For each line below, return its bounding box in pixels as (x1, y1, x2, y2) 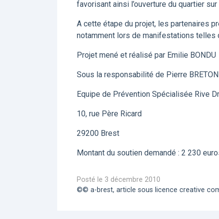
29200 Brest (77, 129, 119, 138)
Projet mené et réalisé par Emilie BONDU (77, 50, 216, 60)
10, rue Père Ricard (77, 109, 142, 118)
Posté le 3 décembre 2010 (77, 175, 160, 184)
